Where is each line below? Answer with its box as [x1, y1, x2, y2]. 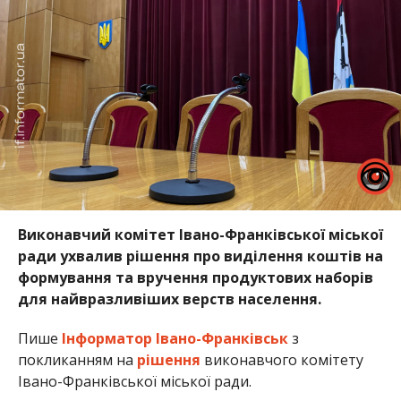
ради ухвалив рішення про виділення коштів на [17, 245, 383, 266]
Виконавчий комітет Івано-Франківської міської [17, 224, 383, 244]
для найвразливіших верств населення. [17, 288, 321, 309]
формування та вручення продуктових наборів [17, 267, 373, 287]
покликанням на [17, 349, 137, 370]
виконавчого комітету [200, 349, 363, 370]
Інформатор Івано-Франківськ [57, 328, 288, 348]
